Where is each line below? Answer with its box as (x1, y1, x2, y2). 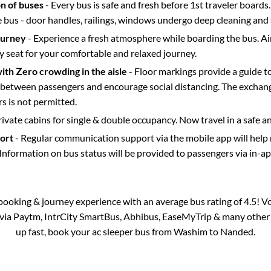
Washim (174, 225, 207, 237)
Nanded (220, 225, 253, 237)
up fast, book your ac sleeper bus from (16, 225, 174, 237)
